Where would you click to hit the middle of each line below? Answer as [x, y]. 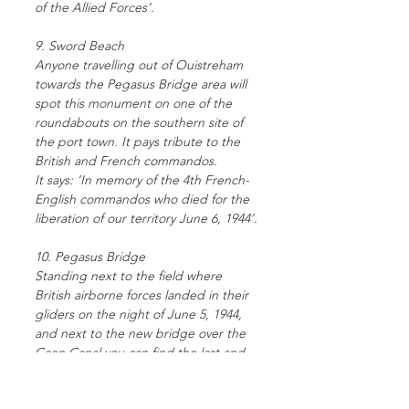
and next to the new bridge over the [140, 333]
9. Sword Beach [79, 46]
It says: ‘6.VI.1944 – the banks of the [136, 391]
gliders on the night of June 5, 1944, [138, 314]
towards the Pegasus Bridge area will [141, 84]
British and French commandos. [126, 161]
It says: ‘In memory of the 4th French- [142, 180]
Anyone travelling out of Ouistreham [139, 65]
